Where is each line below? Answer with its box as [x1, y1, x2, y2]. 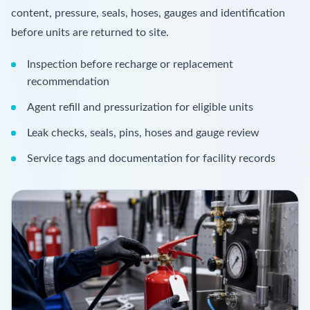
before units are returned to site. [11, 26, 169, 38]
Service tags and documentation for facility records [27, 152, 276, 164]
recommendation [27, 75, 110, 87]
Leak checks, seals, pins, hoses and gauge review [27, 127, 260, 138]
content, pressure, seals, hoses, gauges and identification [11, 7, 285, 19]
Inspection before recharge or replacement [27, 58, 234, 70]
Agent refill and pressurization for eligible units [27, 101, 254, 113]
